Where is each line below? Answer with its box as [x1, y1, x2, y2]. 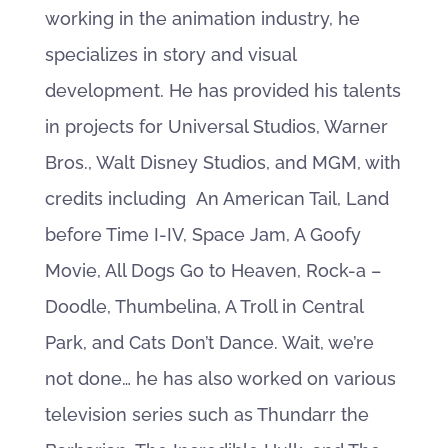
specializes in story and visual [44, 44, 296, 65]
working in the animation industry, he [44, 8, 360, 29]
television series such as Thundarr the [44, 404, 369, 425]
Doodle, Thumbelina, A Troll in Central [44, 296, 363, 317]
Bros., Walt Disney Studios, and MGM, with [44, 152, 401, 173]
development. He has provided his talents [44, 80, 401, 101]
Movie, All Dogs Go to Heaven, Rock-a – [44, 260, 381, 281]
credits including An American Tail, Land [44, 188, 389, 209]
